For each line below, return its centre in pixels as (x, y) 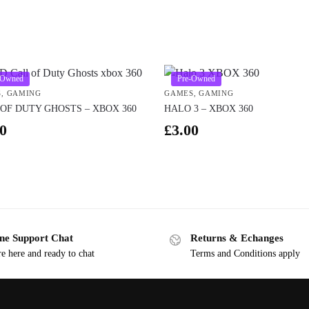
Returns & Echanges (237, 238)
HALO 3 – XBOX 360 (209, 109)
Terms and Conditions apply (245, 253)
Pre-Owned (197, 79)
